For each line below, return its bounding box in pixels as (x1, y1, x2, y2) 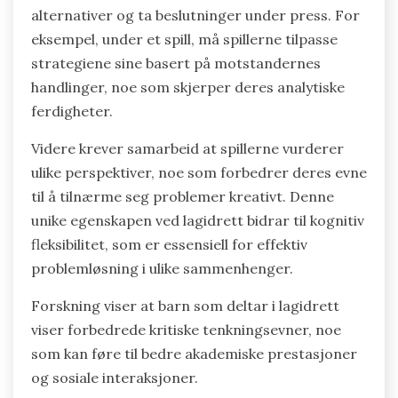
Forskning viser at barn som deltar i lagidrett (31, 297, 339, 315)
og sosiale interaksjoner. (31, 369, 198, 387)
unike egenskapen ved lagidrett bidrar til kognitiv (31, 211, 364, 230)
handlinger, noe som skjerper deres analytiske (31, 78, 345, 97)
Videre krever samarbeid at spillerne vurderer (31, 139, 344, 158)
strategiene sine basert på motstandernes (31, 54, 321, 73)
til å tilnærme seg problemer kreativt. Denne (31, 187, 334, 206)
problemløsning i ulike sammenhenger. (31, 259, 293, 278)
